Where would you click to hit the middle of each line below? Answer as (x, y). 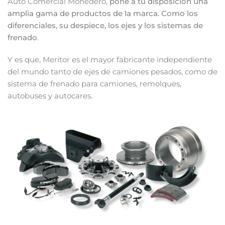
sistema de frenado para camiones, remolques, (94, 83)
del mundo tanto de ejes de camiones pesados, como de (113, 71)
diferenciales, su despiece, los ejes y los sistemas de (105, 25)
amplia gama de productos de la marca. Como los (103, 13)
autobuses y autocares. (50, 95)
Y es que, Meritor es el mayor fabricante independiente (110, 59)
